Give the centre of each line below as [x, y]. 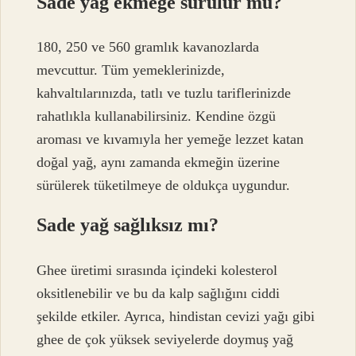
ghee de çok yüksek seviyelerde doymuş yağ [165, 339]
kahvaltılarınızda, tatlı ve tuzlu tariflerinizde [164, 93]
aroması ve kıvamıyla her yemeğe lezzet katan [170, 139]
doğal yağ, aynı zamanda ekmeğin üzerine [159, 163]
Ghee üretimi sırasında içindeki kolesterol [157, 270]
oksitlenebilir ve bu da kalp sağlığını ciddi [159, 293]
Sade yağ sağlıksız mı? [128, 225]
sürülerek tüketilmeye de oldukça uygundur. [164, 186]
